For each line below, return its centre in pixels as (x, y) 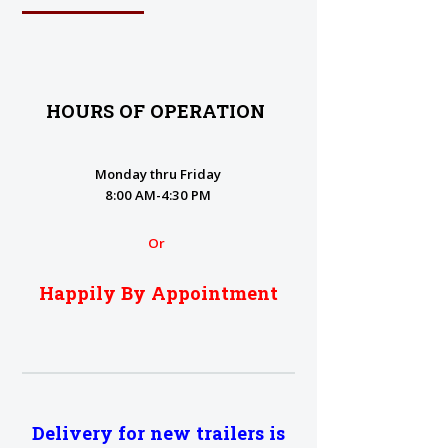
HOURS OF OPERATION (158, 111)
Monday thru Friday (158, 174)
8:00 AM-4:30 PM (158, 195)
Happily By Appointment (158, 293)
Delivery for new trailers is (158, 432)
